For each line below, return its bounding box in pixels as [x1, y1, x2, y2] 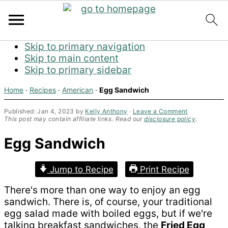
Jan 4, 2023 [37, 107, 74, 115]
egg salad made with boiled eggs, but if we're [4, 208, 212, 220]
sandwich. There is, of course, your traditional [4, 196, 212, 208]
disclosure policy [144, 115, 196, 123]
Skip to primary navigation [24, 41, 145, 52]
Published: [4, 107, 38, 115]
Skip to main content [24, 52, 119, 64]
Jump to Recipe [47, 164, 113, 175]
